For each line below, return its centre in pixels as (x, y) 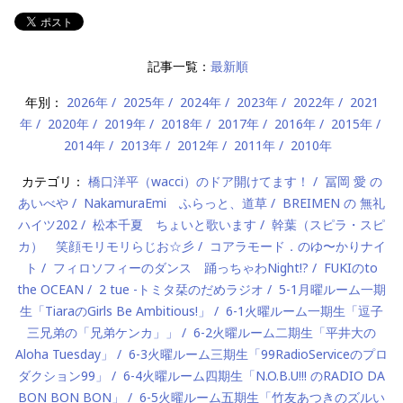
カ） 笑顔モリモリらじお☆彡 (106, 246)
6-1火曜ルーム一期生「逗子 (304, 311)
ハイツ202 (48, 225)
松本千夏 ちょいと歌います (175, 225)
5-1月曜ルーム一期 (332, 290)
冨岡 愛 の (353, 182)
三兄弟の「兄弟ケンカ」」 (103, 333)
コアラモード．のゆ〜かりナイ (297, 246)
